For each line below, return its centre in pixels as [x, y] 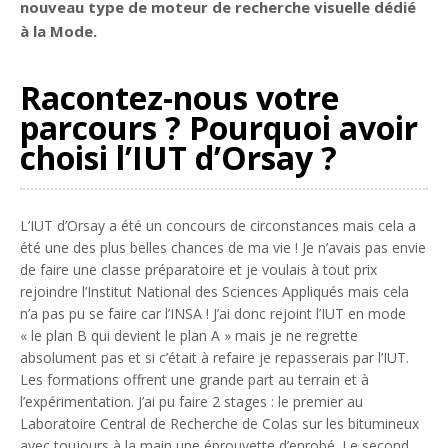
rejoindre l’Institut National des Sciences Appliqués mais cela [214, 291]
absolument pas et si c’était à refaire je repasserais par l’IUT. [214, 357]
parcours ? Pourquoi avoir [219, 127]
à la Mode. [58, 30]
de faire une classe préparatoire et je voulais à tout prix [198, 269]
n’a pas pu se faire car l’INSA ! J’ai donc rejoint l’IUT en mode [213, 313]
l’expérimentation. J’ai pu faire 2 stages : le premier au [191, 401]
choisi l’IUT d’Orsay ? [178, 157]
